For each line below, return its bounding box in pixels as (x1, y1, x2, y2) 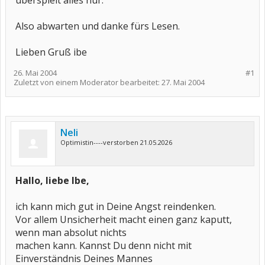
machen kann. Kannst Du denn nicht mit (15, 239, 192, 252)
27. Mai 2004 (161, 77, 205, 88)
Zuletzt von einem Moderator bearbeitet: (14, 77, 161, 88)
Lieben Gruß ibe (15, 46, 87, 59)
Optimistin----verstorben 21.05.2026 (60, 138, 172, 147)
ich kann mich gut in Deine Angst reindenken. (15, 200, 216, 213)
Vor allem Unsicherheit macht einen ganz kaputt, (15, 213, 232, 226)
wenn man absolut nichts (15, 226, 127, 239)
